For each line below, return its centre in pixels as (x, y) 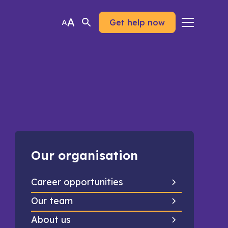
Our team (52, 201)
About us (51, 220)
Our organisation (84, 155)
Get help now (137, 22)
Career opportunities (77, 182)
